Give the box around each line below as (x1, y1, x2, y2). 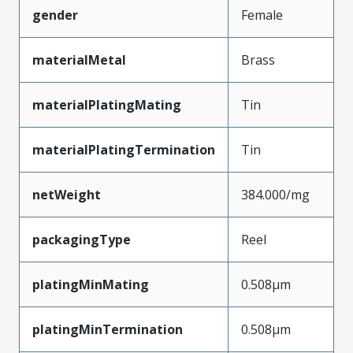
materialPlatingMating (32, 95, 181, 113)
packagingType (32, 230, 131, 248)
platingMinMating (32, 275, 149, 293)
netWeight (32, 185, 101, 203)
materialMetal (32, 50, 126, 69)
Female (241, 6, 283, 24)
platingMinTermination (32, 320, 183, 338)
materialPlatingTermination (32, 140, 215, 158)
